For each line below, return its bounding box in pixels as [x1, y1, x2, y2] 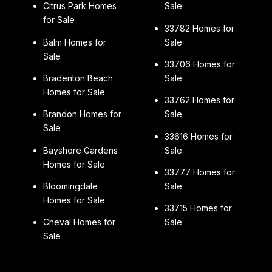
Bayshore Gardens [42, 144, 118, 155]
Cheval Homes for [42, 217, 115, 228]
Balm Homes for [42, 36, 106, 47]
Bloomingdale [42, 180, 98, 191]
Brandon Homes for [42, 109, 121, 120]
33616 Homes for [164, 131, 233, 141]
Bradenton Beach [42, 72, 113, 83]
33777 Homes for [164, 166, 235, 177]
